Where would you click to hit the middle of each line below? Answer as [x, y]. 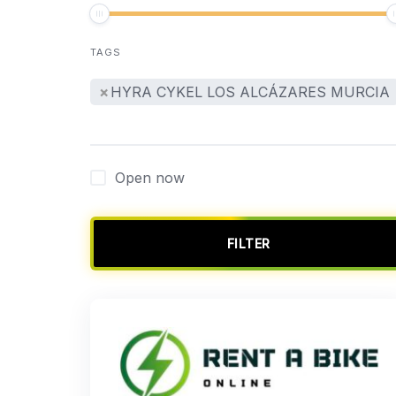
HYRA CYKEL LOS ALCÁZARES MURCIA [250, 92]
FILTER [248, 244]
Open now [150, 178]
